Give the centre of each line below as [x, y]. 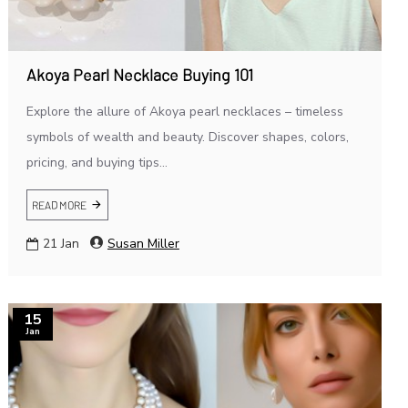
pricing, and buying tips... [97, 163]
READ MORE [59, 205]
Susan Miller [143, 244]
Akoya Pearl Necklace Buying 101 [139, 75]
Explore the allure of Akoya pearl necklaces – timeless [184, 112]
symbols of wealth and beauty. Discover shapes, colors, [187, 138]
